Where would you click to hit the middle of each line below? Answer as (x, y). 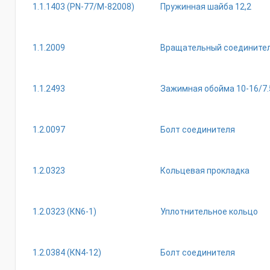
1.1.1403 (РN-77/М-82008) (83, 7)
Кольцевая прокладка (205, 171)
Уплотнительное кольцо (209, 212)
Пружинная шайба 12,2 (206, 7)
